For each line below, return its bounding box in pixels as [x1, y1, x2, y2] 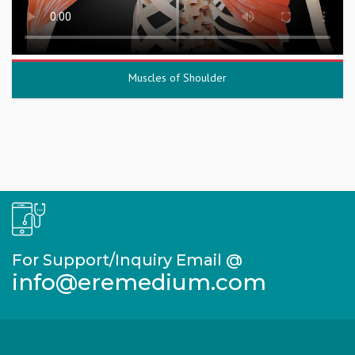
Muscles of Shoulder [128, 71, 227, 85]
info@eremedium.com [12, 269, 266, 296]
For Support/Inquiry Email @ [12, 250, 242, 269]
